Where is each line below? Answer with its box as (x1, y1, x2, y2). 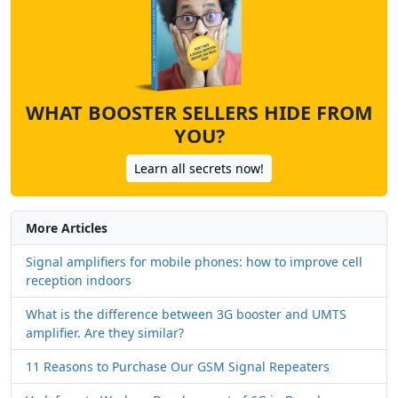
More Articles (26, 219, 107, 237)
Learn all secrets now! (134, 160, 264, 178)
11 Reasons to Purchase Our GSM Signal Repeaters (26, 358, 330, 376)
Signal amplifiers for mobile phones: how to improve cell (26, 253, 362, 271)
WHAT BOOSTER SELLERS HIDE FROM (25, 99, 373, 126)
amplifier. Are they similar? (26, 324, 184, 342)
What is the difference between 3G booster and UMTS (26, 306, 346, 323)
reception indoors (26, 272, 131, 290)
